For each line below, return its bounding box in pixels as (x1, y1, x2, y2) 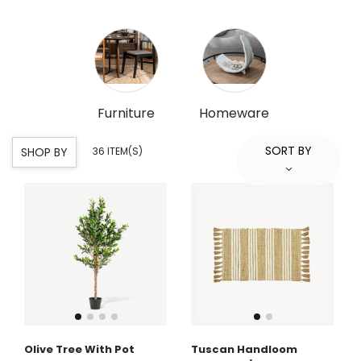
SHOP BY (21, 143, 68, 160)
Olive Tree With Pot (24, 341, 135, 357)
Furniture (98, 103, 156, 122)
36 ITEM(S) (93, 143, 143, 158)
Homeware (199, 103, 270, 122)
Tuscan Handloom (190, 341, 297, 357)
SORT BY (265, 142, 312, 159)
